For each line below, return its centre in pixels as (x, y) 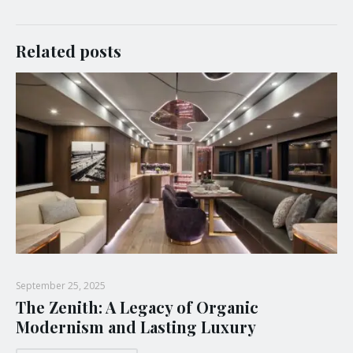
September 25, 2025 (61, 285)
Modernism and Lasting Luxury (136, 326)
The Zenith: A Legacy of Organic (137, 307)
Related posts (69, 50)
